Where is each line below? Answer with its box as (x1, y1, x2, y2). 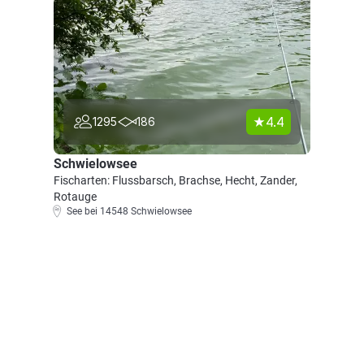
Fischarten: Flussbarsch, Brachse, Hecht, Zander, (54, 174, 297, 187)
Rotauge (54, 190, 97, 203)
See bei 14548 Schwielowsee (67, 206, 192, 217)
